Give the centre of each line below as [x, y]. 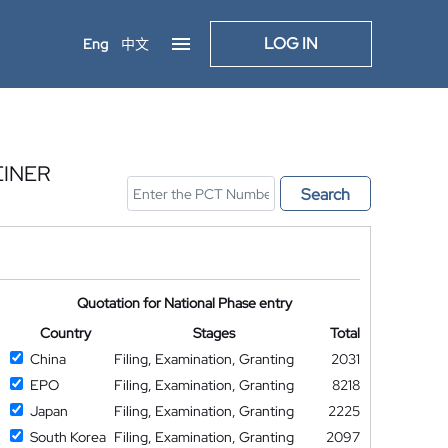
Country [65, 333]
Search [325, 194]
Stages [214, 333]
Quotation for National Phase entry [185, 303]
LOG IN [291, 43]
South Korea [67, 437]
